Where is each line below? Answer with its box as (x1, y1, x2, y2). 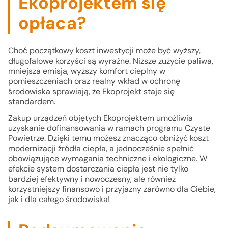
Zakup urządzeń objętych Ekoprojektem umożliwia (8, 112, 193, 124)
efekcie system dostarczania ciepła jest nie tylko (8, 163, 188, 175)
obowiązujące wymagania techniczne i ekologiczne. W (8, 153, 207, 164)
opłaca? (18, 12, 86, 35)
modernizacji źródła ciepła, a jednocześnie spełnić (8, 143, 194, 154)
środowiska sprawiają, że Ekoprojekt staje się (8, 86, 175, 97)
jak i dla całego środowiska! (8, 194, 110, 205)
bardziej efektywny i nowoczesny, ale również (8, 174, 176, 185)
